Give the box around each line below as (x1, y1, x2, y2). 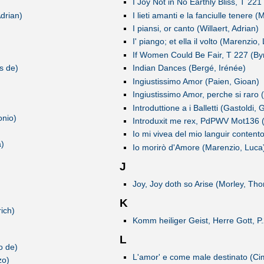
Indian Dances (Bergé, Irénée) (132, 63, 246, 73)
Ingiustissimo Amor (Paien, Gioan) (132, 76, 259, 86)
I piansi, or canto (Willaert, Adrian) (132, 23, 259, 33)
